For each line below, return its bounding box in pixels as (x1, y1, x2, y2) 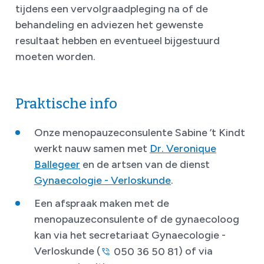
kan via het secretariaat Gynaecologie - (34, 228, 226, 242)
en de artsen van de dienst (80, 157, 210, 171)
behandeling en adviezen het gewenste (15, 18, 203, 32)
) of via (179, 244, 213, 258)
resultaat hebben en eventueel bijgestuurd (15, 34, 220, 48)
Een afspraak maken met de (34, 196, 169, 210)
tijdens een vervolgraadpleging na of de (15, 2, 208, 16)
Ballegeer (34, 157, 80, 171)
